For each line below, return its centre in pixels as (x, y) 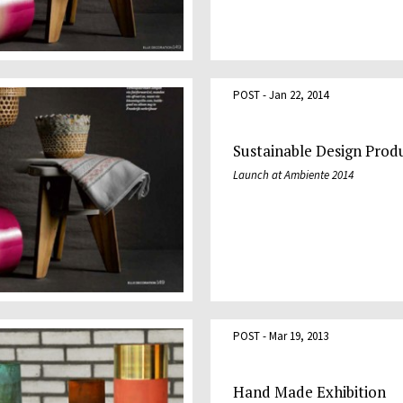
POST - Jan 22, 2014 (281, 95)
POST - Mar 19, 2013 (281, 336)
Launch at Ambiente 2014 (293, 175)
